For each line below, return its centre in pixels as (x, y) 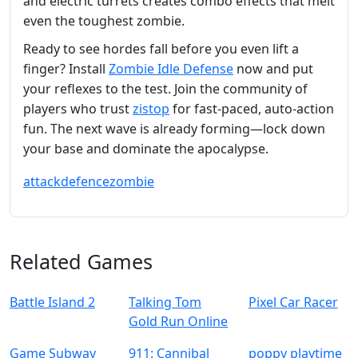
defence (85, 181)
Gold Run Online (179, 321)
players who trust (78, 108)
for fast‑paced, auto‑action (252, 108)
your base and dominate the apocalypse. (146, 148)
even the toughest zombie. (104, 20)
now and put (273, 68)
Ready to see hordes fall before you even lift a (161, 48)
